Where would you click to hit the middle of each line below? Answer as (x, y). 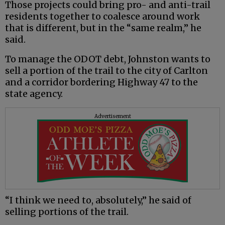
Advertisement (113, 116)
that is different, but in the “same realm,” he (103, 28)
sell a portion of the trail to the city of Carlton (106, 70)
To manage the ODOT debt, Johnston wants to (108, 59)
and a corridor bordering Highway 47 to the (101, 82)
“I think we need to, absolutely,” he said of (98, 200)
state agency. (34, 93)
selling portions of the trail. (67, 211)
